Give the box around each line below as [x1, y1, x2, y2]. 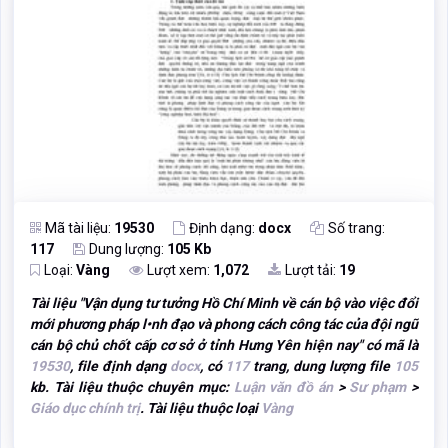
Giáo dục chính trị [30, 400, 140, 417]
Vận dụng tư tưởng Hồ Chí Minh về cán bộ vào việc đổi [83, 295, 418, 312]
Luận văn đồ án [233, 379, 333, 396]
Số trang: [328, 220, 385, 237]
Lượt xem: [147, 262, 213, 279]
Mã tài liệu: [45, 220, 114, 237]
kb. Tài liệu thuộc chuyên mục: [30, 379, 234, 396]
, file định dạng [70, 358, 170, 375]
